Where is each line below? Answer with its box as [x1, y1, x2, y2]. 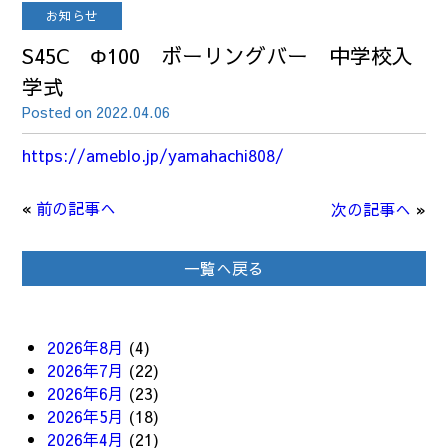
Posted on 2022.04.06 [22, 102, 171, 122]
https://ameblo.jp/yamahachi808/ [22, 144, 285, 166]
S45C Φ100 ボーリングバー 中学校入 [22, 41, 414, 70]
